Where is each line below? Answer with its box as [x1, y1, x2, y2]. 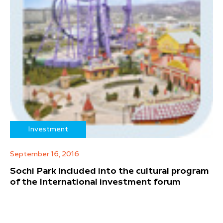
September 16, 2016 [10, 151, 79, 158]
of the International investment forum [10, 178, 181, 187]
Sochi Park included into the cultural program [10, 167, 209, 176]
